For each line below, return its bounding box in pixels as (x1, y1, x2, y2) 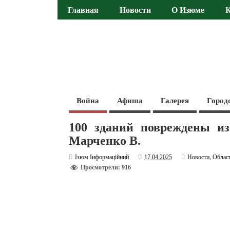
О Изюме (171, 6, 205, 15)
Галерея (161, 96, 189, 105)
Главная (68, 6, 99, 15)
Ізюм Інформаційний (75, 153, 129, 161)
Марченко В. (69, 133, 141, 147)
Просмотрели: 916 (81, 164, 131, 171)
